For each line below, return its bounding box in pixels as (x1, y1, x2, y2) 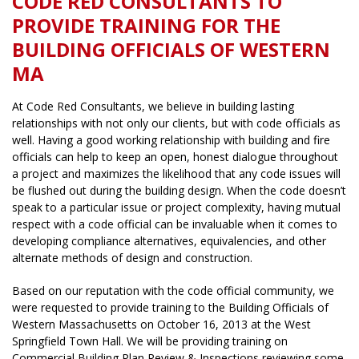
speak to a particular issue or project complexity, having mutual (12, 199, 341, 215)
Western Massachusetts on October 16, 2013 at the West (12, 316, 311, 332)
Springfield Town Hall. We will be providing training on (12, 333, 288, 349)
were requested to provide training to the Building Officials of (12, 299, 329, 315)
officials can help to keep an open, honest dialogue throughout (12, 148, 338, 164)
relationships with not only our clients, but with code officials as (12, 115, 341, 131)
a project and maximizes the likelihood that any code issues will (12, 165, 341, 181)
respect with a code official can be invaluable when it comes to (12, 216, 337, 232)
